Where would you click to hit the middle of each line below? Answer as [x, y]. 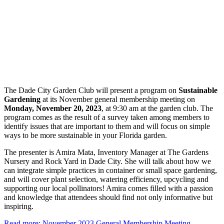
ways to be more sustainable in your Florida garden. [85, 135]
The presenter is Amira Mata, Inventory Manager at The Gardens [106, 152]
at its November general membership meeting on [118, 99]
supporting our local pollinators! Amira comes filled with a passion [108, 188]
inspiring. [19, 206]
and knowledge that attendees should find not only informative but [108, 197]
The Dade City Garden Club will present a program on [91, 90]
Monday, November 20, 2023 [53, 108]
